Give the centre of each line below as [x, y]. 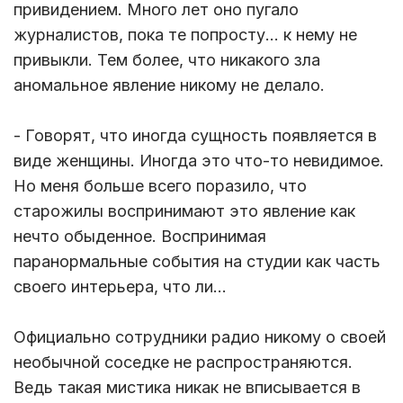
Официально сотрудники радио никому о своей [200, 337]
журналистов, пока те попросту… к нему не [185, 35]
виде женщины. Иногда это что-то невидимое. [199, 161]
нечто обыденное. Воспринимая [140, 237]
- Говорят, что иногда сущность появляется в [195, 136]
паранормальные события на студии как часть [197, 262]
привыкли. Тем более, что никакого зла [167, 60]
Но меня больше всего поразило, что [160, 186]
